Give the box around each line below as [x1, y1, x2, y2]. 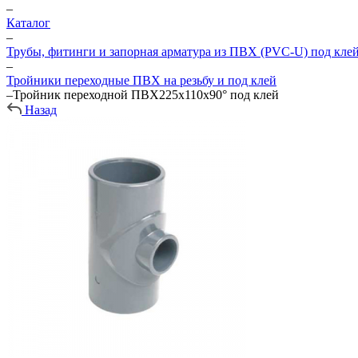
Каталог [6, 16, 50, 30]
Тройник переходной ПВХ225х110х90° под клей [13, 88, 279, 101]
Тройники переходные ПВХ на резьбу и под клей [6, 74, 276, 87]
